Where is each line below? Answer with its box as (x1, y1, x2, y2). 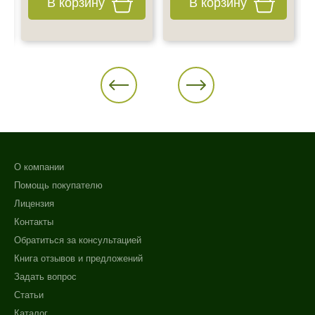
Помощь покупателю (14, 180, 103, 191)
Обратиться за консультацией (14, 235, 141, 246)
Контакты (14, 217, 53, 228)
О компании (14, 162, 64, 173)
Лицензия (14, 198, 54, 210)
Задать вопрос (14, 271, 77, 283)
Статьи (14, 290, 44, 301)
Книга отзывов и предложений (14, 253, 143, 264)
